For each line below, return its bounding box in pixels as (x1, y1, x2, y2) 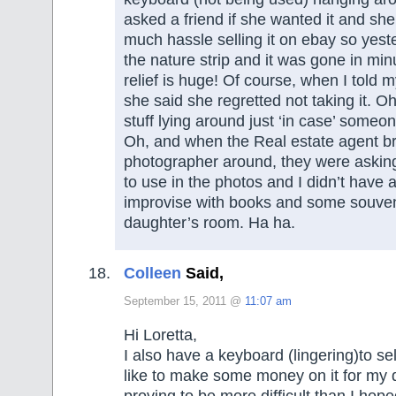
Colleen (124, 264, 181, 283)
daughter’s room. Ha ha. (124, 213, 295, 232)
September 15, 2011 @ (124, 295, 245, 308)
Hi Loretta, (124, 325, 197, 344)
